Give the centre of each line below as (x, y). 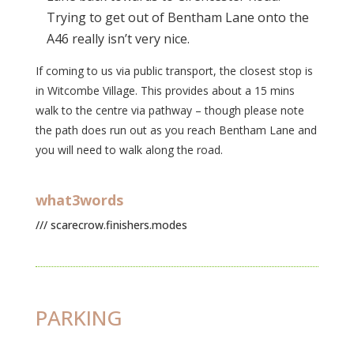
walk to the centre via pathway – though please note (169, 110)
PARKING (79, 318)
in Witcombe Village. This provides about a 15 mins (165, 90)
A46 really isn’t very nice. (119, 39)
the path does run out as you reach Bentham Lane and (176, 130)
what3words (79, 200)
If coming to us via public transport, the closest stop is (174, 71)
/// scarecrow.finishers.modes (111, 225)
